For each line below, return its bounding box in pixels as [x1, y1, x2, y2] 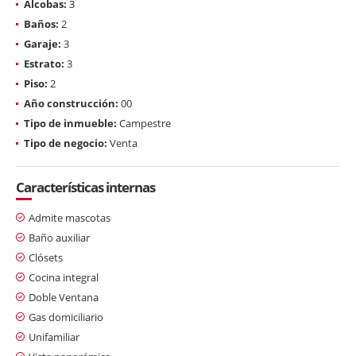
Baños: [24, 16, 59, 31]
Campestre [117, 115, 171, 130]
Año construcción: [24, 95, 118, 110]
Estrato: [24, 56, 64, 71]
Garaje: [24, 36, 61, 51]
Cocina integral [29, 269, 99, 284]
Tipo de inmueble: [24, 115, 117, 130]
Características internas [16, 177, 155, 196]
